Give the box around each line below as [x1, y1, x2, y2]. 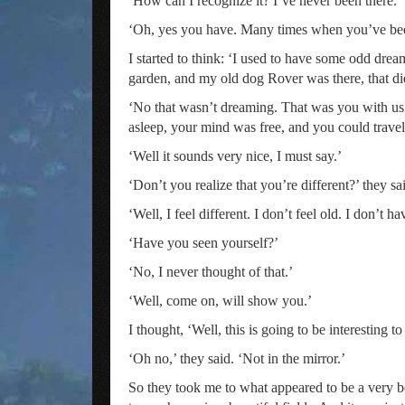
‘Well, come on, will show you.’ [128, 293, 312, 308]
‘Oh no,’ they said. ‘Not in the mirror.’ [128, 351, 345, 366]
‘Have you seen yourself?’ [128, 235, 278, 250]
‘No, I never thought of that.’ [128, 264, 293, 279]
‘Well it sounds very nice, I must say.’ [128, 148, 342, 164]
